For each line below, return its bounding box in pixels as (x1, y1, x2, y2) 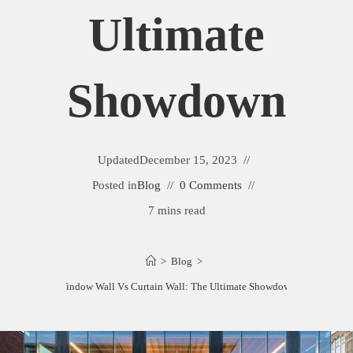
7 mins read (147, 204, 206, 217)
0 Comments (180, 179, 242, 191)
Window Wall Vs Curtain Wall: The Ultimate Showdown (57, 281, 296, 292)
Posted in (92, 179, 137, 191)
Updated (97, 154, 139, 166)
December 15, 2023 (139, 154, 237, 166)
